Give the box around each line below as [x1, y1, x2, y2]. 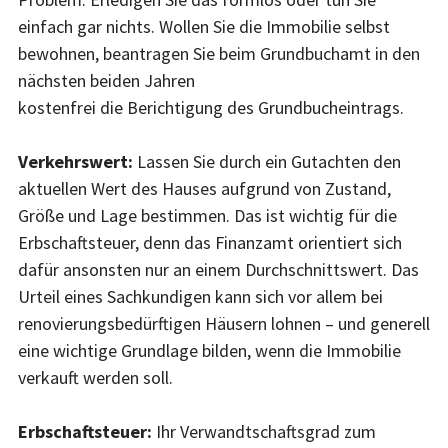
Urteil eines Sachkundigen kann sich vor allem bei [18, 284, 383, 308]
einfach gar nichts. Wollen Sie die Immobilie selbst [18, 14, 390, 38]
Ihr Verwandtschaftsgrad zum [156, 419, 376, 443]
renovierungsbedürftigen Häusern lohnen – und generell [18, 311, 430, 335]
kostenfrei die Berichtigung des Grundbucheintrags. [18, 95, 404, 119]
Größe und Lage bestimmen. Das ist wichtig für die [18, 203, 397, 227]
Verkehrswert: [18, 149, 137, 173]
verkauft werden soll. [18, 365, 173, 389]
